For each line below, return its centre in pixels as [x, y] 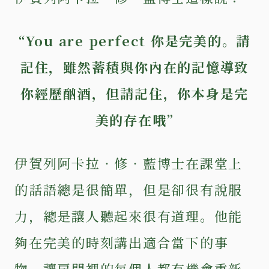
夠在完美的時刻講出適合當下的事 [122, 242]
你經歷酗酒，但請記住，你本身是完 [134, 93]
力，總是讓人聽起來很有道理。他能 [129, 216]
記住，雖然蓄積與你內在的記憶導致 [134, 67]
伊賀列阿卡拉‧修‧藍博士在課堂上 [129, 163]
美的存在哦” [134, 119]
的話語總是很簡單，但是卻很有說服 [129, 189]
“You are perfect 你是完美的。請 [134, 40]
